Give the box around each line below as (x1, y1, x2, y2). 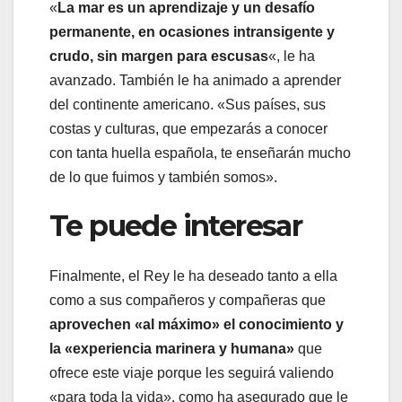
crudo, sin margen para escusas (49, 48, 268, 64)
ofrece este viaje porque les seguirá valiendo (49, 365, 334, 381)
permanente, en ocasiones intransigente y (49, 23, 335, 39)
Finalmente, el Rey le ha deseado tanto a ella (49, 268, 337, 284)
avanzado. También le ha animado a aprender (49, 72, 341, 88)
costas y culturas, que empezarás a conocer (49, 120, 328, 136)
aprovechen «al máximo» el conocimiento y (49, 317, 344, 333)
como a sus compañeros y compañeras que (49, 293, 326, 309)
